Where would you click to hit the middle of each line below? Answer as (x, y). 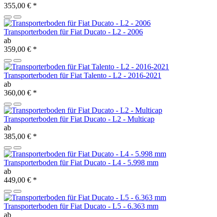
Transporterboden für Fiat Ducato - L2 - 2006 (73, 32)
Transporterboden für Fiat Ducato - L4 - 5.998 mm (81, 163)
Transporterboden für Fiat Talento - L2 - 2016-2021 (83, 76)
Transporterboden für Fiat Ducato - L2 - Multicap (79, 119)
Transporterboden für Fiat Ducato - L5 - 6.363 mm (81, 206)
